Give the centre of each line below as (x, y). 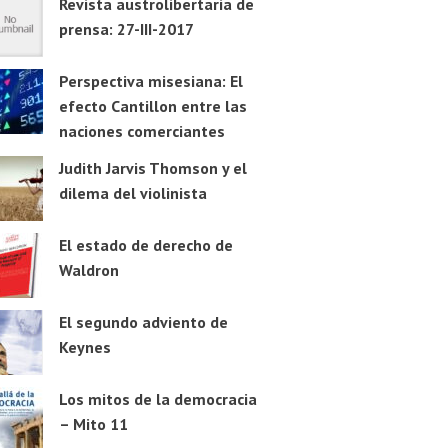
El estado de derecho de (145, 245)
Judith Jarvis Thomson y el (152, 168)
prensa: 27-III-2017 (126, 29)
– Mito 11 (93, 424)
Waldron (88, 270)
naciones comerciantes (141, 131)
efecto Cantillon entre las (152, 106)
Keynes (84, 347)
